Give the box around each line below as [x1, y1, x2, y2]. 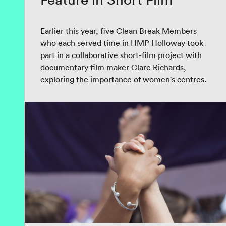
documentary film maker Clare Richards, [40, 62, 186, 72]
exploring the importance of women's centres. [40, 74, 206, 84]
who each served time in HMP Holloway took [40, 38, 203, 48]
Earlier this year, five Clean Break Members [40, 26, 197, 36]
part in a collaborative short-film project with [40, 50, 202, 60]
